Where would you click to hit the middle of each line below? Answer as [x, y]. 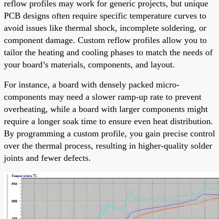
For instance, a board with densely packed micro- [92, 84]
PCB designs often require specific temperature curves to [105, 15]
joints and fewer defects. [47, 158]
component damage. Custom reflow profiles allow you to [105, 40]
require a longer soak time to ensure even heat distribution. [109, 121]
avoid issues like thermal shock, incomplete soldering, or [105, 28]
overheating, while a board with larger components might [106, 109]
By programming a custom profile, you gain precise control [109, 133]
